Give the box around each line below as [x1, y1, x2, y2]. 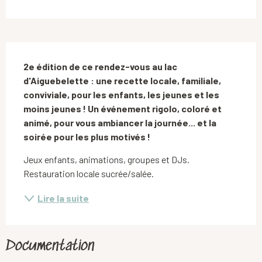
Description [6, 43, 84, 64]
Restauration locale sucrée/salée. [23, 168, 154, 180]
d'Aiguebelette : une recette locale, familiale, [23, 75, 221, 87]
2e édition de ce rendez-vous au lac [23, 61, 177, 73]
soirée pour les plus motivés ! [23, 131, 150, 143]
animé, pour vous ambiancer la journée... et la [23, 117, 216, 129]
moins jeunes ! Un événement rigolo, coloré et [23, 103, 222, 115]
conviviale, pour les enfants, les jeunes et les [23, 89, 219, 101]
